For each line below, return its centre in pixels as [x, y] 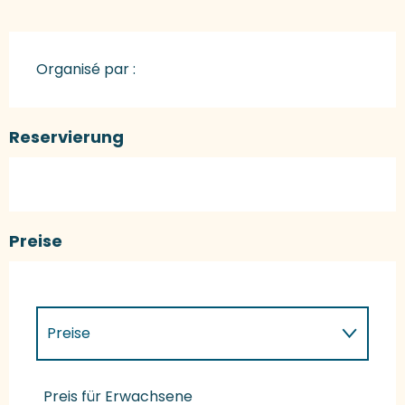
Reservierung [66, 137]
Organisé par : [86, 69]
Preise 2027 [88, 387]
